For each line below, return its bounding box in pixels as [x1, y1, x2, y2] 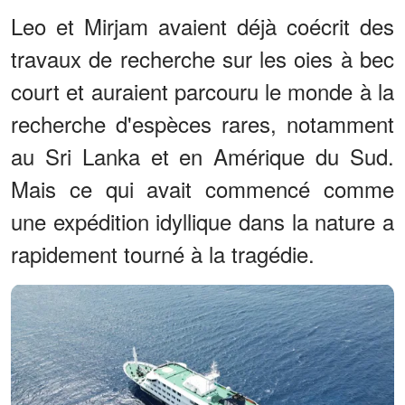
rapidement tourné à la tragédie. [11, 237, 315, 269]
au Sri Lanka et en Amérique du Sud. [11, 139, 394, 172]
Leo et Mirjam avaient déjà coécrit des [11, 9, 394, 42]
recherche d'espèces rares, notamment [11, 107, 394, 139]
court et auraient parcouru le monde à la [11, 74, 394, 107]
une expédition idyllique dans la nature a [11, 204, 394, 237]
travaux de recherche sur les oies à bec [11, 42, 394, 74]
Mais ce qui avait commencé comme [11, 172, 394, 204]
